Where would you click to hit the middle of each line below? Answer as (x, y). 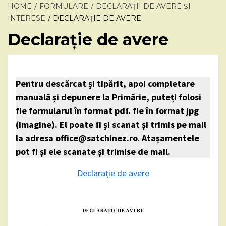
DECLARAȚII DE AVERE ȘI (143, 6)
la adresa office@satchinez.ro (77, 138)
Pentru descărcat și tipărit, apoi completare (105, 83)
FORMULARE (64, 6)
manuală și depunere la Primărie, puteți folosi (108, 97)
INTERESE (26, 18)
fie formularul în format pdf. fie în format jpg (107, 111)
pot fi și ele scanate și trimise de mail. (93, 152)
